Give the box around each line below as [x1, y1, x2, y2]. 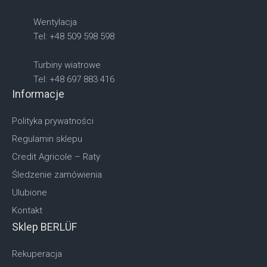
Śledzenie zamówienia [12, 169, 102, 180]
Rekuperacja [12, 249, 62, 259]
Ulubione [12, 187, 47, 198]
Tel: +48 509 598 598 [33, 31, 114, 42]
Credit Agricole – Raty [12, 151, 100, 162]
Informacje [12, 88, 64, 100]
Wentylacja [33, 17, 77, 27]
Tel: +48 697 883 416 [33, 74, 114, 85]
